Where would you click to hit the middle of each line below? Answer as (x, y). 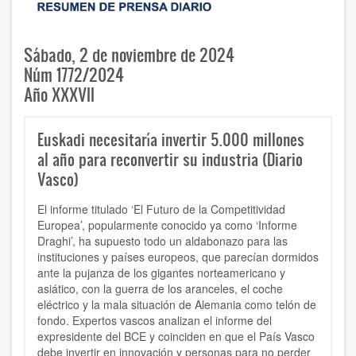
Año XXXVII (59, 95)
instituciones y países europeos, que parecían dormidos (178, 257)
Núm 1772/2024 (74, 75)
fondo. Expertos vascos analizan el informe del (155, 321)
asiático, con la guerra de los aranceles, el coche (160, 289)
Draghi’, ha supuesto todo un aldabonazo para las (163, 241)
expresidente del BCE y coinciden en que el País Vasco (176, 337)
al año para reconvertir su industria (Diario (170, 159)
